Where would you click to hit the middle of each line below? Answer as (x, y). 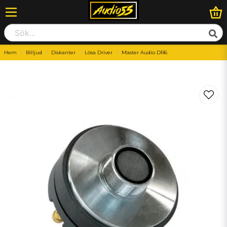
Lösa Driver (99, 52)
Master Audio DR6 (144, 52)
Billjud (34, 52)
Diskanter (63, 52)
